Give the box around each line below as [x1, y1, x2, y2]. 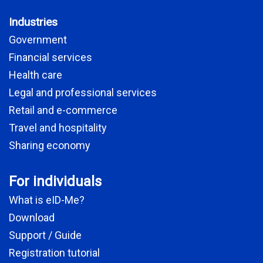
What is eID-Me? [9, 194, 85, 207]
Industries [9, 15, 58, 29]
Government [9, 33, 67, 46]
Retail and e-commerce [9, 104, 117, 117]
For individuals [9, 173, 102, 190]
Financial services [9, 51, 92, 64]
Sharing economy [9, 139, 90, 152]
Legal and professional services [9, 86, 157, 99]
